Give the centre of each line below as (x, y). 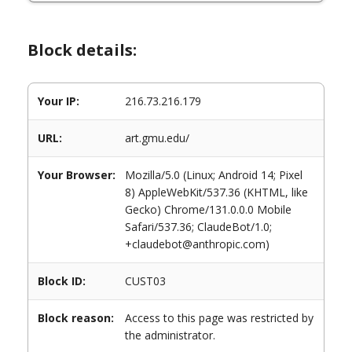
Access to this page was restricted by (219, 318)
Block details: (82, 50)
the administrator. (170, 335)
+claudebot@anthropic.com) (197, 244)
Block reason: (76, 318)
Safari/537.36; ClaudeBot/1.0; (198, 227)
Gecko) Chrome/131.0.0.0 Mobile (208, 209)
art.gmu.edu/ (157, 138)
